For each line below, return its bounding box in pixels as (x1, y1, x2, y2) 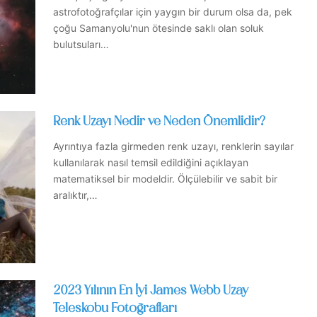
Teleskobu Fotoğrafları (53, 302, 177, 315)
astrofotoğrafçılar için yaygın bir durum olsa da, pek (53, 6, 292, 18)
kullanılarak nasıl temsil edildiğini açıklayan (53, 156, 248, 169)
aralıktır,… (53, 189, 98, 202)
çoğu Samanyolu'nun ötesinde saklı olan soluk (53, 22, 264, 35)
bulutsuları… (53, 38, 109, 51)
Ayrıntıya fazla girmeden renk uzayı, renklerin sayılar (53, 140, 294, 153)
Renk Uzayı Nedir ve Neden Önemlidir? (53, 116, 265, 129)
